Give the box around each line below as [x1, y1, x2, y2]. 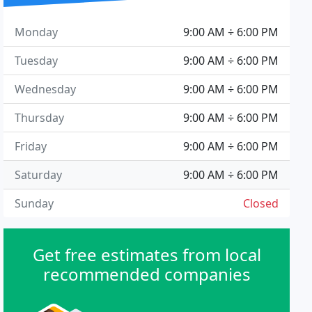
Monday [15, 24, 58, 40]
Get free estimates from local [32, 243, 261, 266]
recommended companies [42, 263, 251, 286]
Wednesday [15, 81, 77, 97]
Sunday [15, 196, 54, 211]
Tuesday [15, 53, 58, 68]
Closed [242, 196, 279, 211]
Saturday [15, 167, 63, 182]
